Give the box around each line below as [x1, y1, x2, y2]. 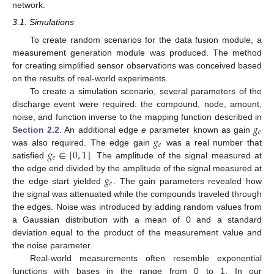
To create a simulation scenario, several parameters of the [29, 86, 262, 96]
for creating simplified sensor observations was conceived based [12, 60, 262, 70]
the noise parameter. [12, 240, 92, 250]
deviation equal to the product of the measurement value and [12, 227, 262, 237]
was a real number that [162, 137, 262, 147]
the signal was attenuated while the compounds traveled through [12, 188, 262, 199]
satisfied [12, 150, 48, 160]
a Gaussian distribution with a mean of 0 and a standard [12, 214, 262, 224]
